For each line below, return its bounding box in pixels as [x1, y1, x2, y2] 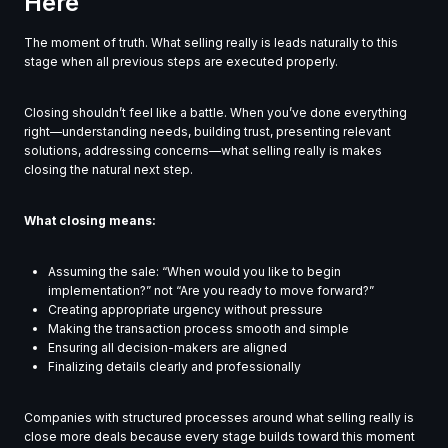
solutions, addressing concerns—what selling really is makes [24, 143, 382, 159]
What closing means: [24, 213, 156, 229]
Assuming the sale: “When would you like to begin [48, 264, 341, 280]
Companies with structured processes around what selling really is [24, 410, 414, 426]
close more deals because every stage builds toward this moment [24, 429, 415, 445]
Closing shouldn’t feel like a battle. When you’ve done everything [24, 105, 407, 121]
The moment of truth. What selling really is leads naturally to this [24, 35, 398, 51]
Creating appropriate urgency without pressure [48, 302, 323, 318]
